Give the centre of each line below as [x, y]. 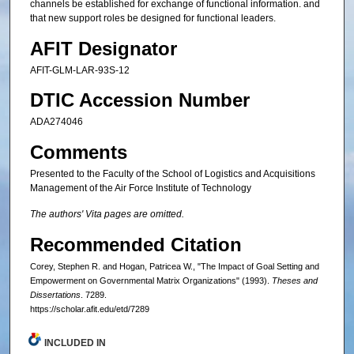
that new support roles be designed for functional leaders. [153, 19]
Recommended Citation [136, 245]
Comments [78, 152]
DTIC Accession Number [139, 100]
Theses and [294, 281]
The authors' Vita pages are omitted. [107, 215]
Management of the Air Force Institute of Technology [140, 188]
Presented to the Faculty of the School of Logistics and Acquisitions [172, 173]
